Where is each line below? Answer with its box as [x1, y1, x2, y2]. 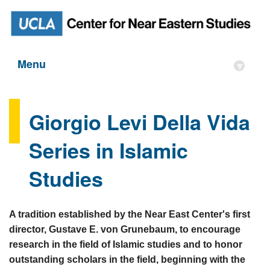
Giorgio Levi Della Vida [29, 107, 251, 137]
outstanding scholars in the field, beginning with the [9, 254, 245, 265]
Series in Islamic [29, 136, 189, 165]
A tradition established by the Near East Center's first [9, 209, 250, 220]
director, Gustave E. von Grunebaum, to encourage [9, 224, 240, 235]
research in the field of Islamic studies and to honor [9, 239, 242, 250]
